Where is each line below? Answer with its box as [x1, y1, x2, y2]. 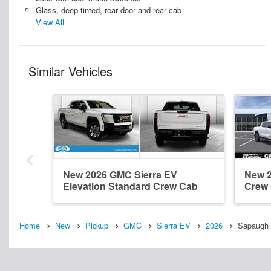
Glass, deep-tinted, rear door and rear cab [35, 4, 181, 16]
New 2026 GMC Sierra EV [63, 168, 177, 182]
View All [35, 16, 64, 28]
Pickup [85, 220, 108, 232]
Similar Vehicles [28, 62, 113, 80]
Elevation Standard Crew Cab [63, 179, 198, 194]
